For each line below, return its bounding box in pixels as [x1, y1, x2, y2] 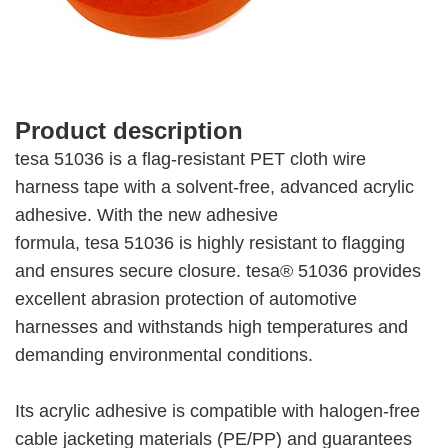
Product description [15, 116, 243, 144]
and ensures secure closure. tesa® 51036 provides [15, 260, 421, 281]
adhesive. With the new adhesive [15, 204, 278, 225]
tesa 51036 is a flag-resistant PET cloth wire [15, 148, 366, 169]
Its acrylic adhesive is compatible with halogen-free [15, 400, 420, 421]
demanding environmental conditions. [15, 344, 313, 365]
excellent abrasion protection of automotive [15, 288, 357, 309]
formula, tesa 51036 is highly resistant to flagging [15, 232, 405, 253]
